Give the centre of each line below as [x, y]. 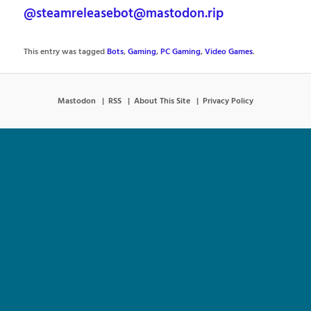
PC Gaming [181, 52]
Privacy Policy [228, 101]
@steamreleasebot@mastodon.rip [124, 14]
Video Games [229, 52]
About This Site [162, 101]
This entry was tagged [66, 52]
